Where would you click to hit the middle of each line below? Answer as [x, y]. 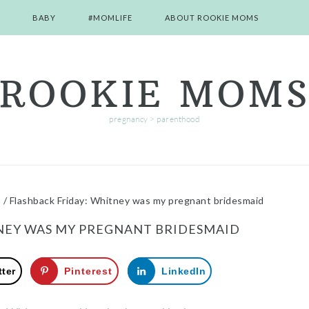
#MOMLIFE [110, 18]
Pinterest [89, 271]
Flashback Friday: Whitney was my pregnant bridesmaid [136, 200]
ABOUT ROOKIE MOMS [212, 18]
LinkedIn [184, 271]
